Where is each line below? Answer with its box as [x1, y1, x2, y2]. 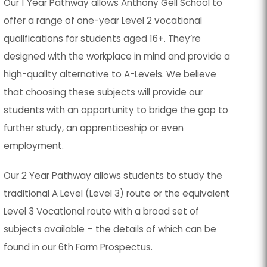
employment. [4, 139, 64, 152]
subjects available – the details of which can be [4, 222, 217, 235]
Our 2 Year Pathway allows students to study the [4, 169, 223, 182]
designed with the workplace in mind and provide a [4, 49, 231, 63]
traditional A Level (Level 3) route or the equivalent [4, 187, 231, 200]
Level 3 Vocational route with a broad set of [4, 204, 200, 218]
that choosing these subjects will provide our [4, 85, 204, 98]
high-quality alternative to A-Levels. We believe [4, 67, 217, 80]
